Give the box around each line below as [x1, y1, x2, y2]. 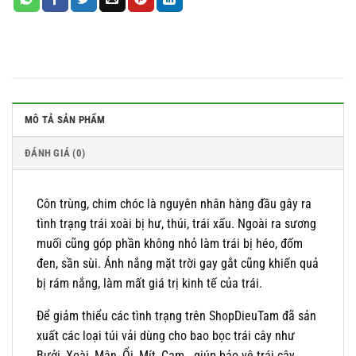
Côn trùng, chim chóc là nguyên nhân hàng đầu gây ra [37, 196, 311, 212]
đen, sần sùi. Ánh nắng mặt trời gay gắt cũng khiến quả [37, 256, 319, 272]
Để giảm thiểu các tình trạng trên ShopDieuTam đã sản [37, 308, 316, 324]
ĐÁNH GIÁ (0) [25, 147, 86, 160]
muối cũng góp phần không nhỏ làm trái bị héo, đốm [37, 236, 303, 252]
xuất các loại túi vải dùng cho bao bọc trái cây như [37, 328, 295, 344]
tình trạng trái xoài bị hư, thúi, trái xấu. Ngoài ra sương [37, 216, 316, 232]
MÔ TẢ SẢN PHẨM [25, 114, 106, 126]
